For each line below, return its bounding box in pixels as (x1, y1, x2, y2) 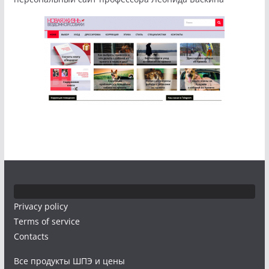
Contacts (13, 231, 49, 243)
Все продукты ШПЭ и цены (13, 255, 125, 267)
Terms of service (13, 216, 80, 228)
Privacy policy (13, 201, 68, 213)
